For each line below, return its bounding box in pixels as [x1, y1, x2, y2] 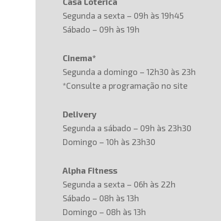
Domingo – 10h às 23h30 [63, 137, 155, 147]
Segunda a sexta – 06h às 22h [63, 179, 176, 189]
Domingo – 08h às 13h [63, 207, 146, 217]
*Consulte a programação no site [63, 80, 187, 90]
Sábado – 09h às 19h [63, 24, 140, 34]
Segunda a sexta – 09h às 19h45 [63, 10, 184, 20]
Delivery [63, 109, 97, 119]
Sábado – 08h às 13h [63, 193, 139, 203]
